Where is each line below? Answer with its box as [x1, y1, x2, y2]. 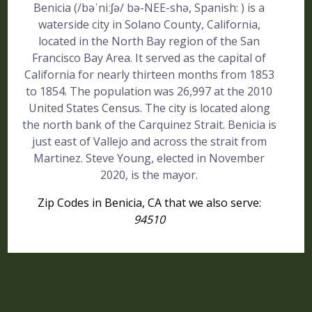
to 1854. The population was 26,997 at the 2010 [26, 84, 273, 99]
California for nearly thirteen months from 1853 [24, 67, 274, 82]
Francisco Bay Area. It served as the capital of [32, 50, 267, 65]
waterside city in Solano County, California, [38, 17, 260, 32]
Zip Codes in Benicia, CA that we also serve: [37, 195, 261, 210]
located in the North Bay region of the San [38, 33, 260, 49]
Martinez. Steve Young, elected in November [33, 150, 265, 166]
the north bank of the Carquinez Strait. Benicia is [22, 117, 276, 132]
